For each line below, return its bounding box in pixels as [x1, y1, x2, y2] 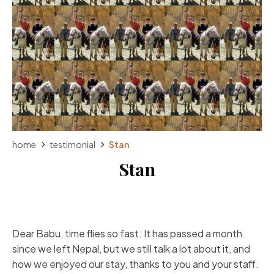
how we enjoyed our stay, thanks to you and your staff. [12, 257, 259, 270]
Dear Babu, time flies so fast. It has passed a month [12, 227, 242, 240]
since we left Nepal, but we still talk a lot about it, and [12, 242, 250, 255]
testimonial [50, 139, 95, 150]
